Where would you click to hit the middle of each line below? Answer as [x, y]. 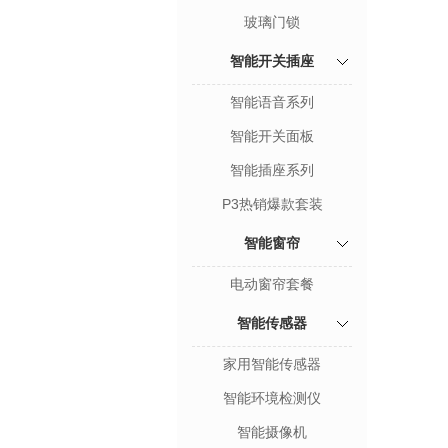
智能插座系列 [272, 170]
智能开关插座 [272, 61]
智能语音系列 [272, 102]
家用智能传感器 [272, 364]
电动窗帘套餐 [272, 284]
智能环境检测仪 [272, 398]
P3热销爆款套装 [272, 204]
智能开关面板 [272, 136]
